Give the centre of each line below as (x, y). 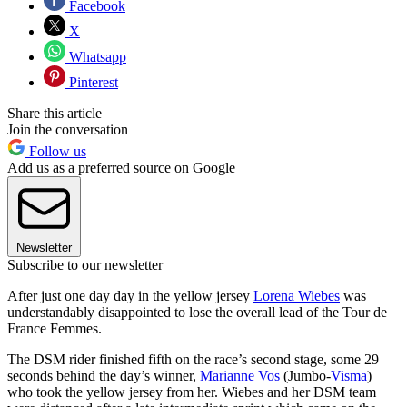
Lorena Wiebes (297, 295)
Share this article (55, 113)
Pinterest (92, 82)
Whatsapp (96, 56)
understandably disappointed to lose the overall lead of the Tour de (197, 312)
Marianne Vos (240, 375)
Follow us (56, 151)
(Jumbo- (305, 375)
